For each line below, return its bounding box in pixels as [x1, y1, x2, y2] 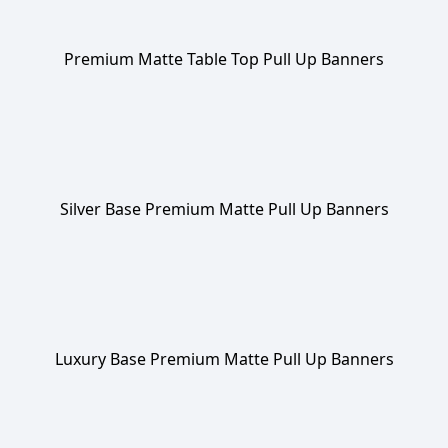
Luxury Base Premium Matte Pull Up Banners [54, 348, 394, 370]
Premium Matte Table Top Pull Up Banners [64, 48, 384, 70]
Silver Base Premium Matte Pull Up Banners [59, 198, 389, 220]
